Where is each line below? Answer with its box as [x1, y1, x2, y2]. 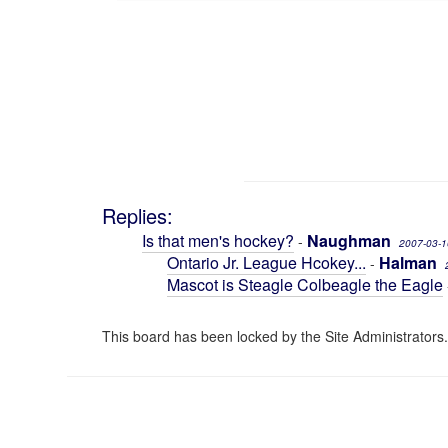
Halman [378, 251, 437, 274]
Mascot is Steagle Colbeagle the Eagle [166, 273, 443, 296]
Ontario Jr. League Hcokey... [166, 251, 366, 274]
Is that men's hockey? [141, 229, 294, 252]
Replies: [101, 201, 173, 230]
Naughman [306, 229, 391, 252]
